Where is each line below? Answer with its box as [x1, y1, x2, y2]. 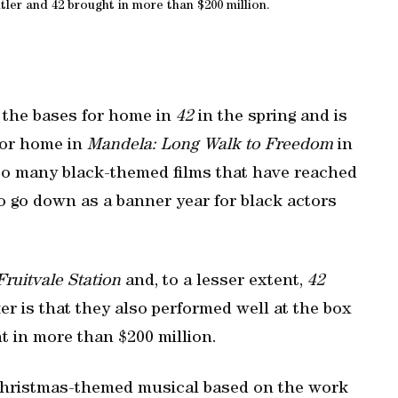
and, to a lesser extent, [121, 274, 307, 291]
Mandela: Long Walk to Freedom [87, 138, 333, 155]
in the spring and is [194, 109, 347, 126]
